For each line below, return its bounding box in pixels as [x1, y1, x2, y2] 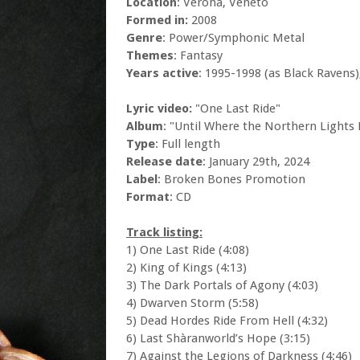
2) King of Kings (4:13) [126, 260, 247, 276]
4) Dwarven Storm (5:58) [126, 296, 259, 311]
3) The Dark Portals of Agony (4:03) [126, 278, 318, 293]
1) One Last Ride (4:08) [126, 243, 249, 258]
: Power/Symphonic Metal [162, 31, 305, 46]
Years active [126, 66, 198, 81]
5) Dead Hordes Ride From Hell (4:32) [126, 313, 328, 329]
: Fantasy [174, 48, 223, 63]
